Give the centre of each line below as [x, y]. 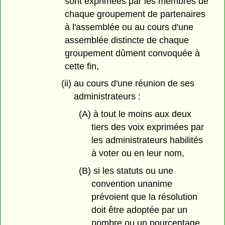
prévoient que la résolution [144, 197]
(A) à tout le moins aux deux [135, 114]
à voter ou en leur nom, [138, 153]
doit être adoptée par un [139, 210]
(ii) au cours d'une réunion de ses [128, 84]
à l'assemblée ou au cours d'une [129, 27]
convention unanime [132, 184]
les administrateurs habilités [147, 140]
